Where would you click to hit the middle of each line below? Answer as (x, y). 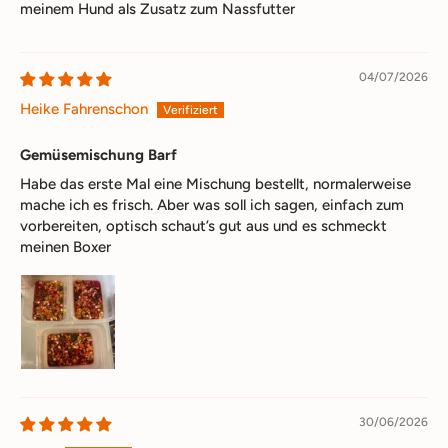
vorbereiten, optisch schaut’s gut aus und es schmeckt (203, 225)
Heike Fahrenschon (84, 108)
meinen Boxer (65, 246)
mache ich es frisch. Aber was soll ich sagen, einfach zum (212, 204)
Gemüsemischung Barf (98, 154)
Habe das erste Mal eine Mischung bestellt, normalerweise (215, 183)
